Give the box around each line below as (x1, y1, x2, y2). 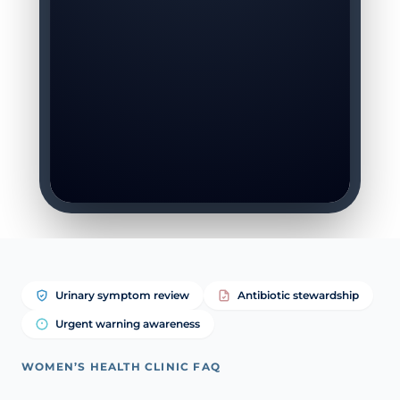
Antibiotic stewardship (237, 287, 359, 302)
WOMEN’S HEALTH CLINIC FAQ (21, 359, 221, 373)
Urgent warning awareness (55, 316, 200, 330)
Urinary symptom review (55, 287, 189, 302)
